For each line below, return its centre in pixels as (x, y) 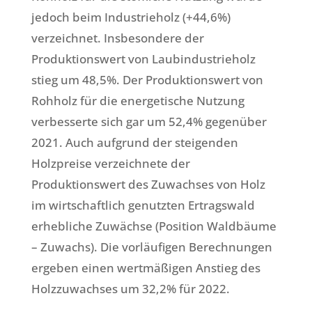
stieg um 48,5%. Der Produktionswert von (147, 80)
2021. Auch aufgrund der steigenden (134, 143)
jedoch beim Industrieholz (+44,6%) (131, 17)
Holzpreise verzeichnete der (110, 164)
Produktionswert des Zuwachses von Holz (148, 185)
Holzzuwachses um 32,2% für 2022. (130, 289)
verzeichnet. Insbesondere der (117, 38)
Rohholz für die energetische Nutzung (138, 101)
